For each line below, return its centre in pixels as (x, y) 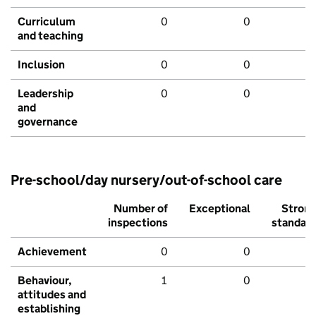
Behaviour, (45, 281)
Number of (141, 209)
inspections (138, 223)
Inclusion (41, 65)
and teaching (50, 36)
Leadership (45, 94)
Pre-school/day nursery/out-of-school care (146, 180)
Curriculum (47, 22)
